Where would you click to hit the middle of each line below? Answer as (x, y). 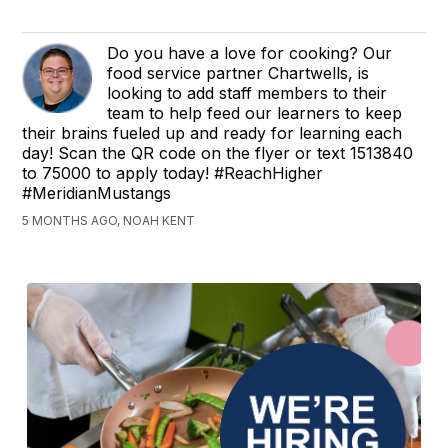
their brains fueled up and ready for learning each (212, 133)
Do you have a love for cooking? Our (250, 53)
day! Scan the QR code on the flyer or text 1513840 (218, 153)
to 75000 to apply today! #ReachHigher (173, 173)
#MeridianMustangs (97, 193)
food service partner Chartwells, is (238, 73)
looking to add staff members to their (247, 93)
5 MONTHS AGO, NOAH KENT (109, 221)
